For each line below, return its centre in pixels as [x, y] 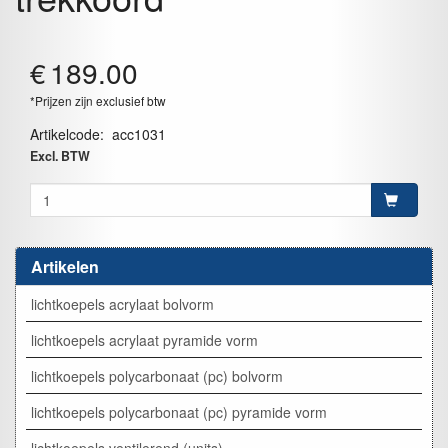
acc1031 [139, 134]
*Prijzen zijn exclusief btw [98, 100]
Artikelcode [65, 134]
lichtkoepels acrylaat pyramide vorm [144, 339]
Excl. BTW [60, 156]
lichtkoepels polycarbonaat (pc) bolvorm [157, 375]
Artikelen [65, 266]
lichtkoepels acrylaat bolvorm [122, 303]
